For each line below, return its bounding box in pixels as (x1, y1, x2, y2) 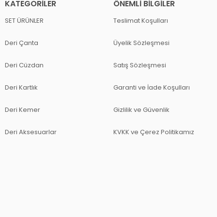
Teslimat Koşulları (113, 15, 168, 25)
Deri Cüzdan (5, 60, 44, 70)
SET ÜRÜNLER (5, 15, 44, 25)
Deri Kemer (5, 105, 40, 114)
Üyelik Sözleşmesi (113, 38, 170, 47)
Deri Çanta (5, 38, 38, 47)
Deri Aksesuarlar (5, 127, 57, 137)
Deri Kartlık (5, 82, 38, 92)
